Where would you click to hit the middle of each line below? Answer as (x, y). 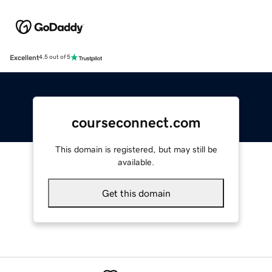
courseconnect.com (136, 122)
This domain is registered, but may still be (136, 149)
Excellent (24, 57)
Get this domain (136, 193)
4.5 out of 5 (55, 57)
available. (136, 162)
